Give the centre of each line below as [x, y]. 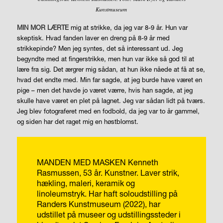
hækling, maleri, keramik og [86, 183]
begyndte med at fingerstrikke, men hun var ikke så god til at [105, 58]
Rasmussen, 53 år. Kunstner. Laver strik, [108, 173]
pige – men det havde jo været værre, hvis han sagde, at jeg [105, 90]
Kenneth [143, 162]
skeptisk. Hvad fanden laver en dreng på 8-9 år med [93, 38]
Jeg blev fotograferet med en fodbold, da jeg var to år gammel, [108, 111]
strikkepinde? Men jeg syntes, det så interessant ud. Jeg [100, 48]
